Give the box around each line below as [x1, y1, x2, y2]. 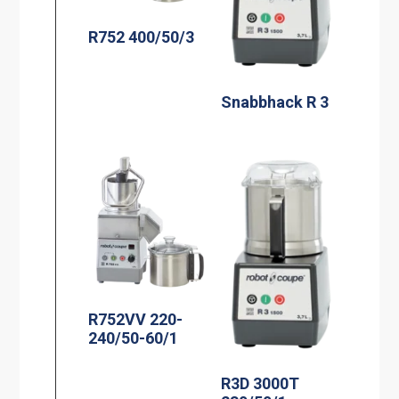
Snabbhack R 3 [221, 92, 330, 111]
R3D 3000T [221, 374, 300, 394]
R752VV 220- [88, 309, 183, 329]
